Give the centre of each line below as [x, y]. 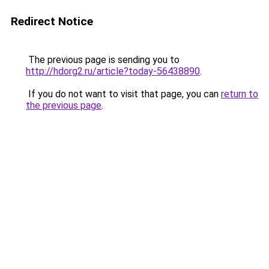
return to [240, 94]
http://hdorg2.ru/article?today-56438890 [113, 71]
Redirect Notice [52, 21]
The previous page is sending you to [103, 60]
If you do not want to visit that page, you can [123, 94]
